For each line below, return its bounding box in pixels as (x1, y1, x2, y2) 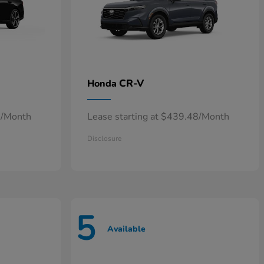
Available (107, 223, 146, 235)
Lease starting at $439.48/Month (87, 110, 229, 123)
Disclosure (87, 134, 121, 143)
